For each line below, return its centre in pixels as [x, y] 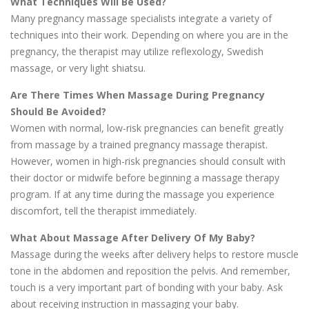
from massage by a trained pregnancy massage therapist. [139, 145]
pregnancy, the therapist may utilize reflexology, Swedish [137, 52]
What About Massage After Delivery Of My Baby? [133, 238]
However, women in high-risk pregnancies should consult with [148, 161]
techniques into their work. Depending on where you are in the [149, 35]
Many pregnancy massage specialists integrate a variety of [141, 19]
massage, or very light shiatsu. [78, 68]
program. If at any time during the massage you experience [142, 195]
